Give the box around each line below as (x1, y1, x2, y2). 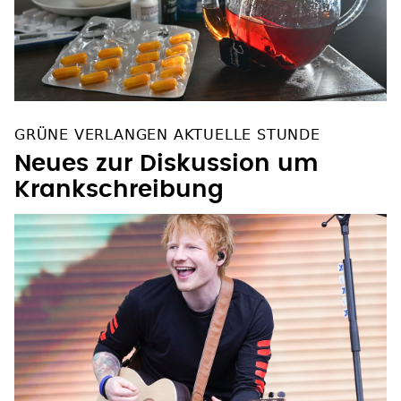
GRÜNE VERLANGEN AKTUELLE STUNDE (14, 126, 320, 144)
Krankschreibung (14, 178, 224, 202)
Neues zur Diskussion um (14, 152, 319, 176)
